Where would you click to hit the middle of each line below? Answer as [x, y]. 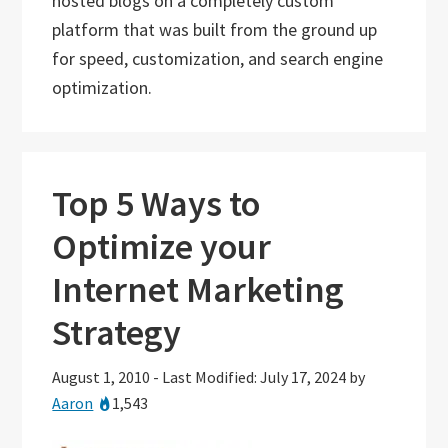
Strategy [117, 333]
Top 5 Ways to [156, 204]
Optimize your [162, 247]
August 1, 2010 [101, 377]
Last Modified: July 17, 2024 [254, 377]
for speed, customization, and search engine [218, 58]
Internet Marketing [198, 290]
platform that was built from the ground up [215, 29]
